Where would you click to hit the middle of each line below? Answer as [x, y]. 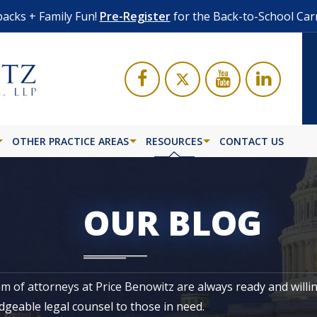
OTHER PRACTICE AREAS [70, 141]
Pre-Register [135, 16]
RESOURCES [174, 141]
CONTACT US [252, 141]
